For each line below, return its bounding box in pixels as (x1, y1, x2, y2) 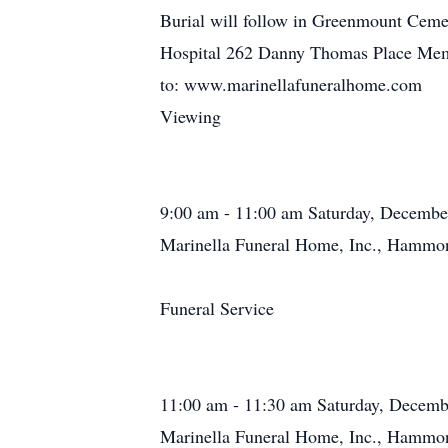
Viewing (160, 104, 221, 128)
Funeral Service (160, 296, 274, 320)
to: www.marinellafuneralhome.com (160, 72, 422, 96)
